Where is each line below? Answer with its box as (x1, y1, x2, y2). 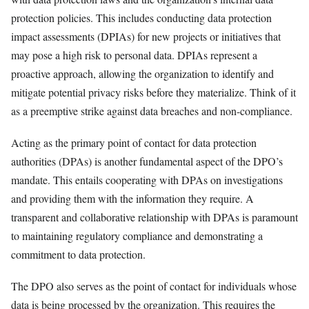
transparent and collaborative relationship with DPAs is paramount (11, 209, 298, 224)
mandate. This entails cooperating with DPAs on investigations (11, 172, 283, 187)
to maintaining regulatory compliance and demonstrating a (11, 228, 263, 243)
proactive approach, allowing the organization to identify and (11, 66, 274, 81)
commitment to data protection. (11, 246, 146, 261)
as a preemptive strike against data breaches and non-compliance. (11, 103, 292, 118)
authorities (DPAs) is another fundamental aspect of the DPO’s (11, 153, 283, 168)
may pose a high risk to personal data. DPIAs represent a (11, 47, 257, 62)
